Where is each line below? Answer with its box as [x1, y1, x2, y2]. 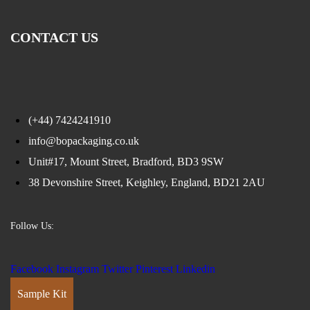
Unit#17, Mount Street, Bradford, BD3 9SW [28, 155, 224, 167]
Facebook [10, 263, 53, 275]
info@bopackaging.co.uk [28, 134, 139, 147]
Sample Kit [17, 288, 66, 300]
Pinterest [136, 263, 173, 275]
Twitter [102, 263, 133, 275]
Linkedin [176, 263, 215, 275]
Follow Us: [10, 220, 54, 231]
